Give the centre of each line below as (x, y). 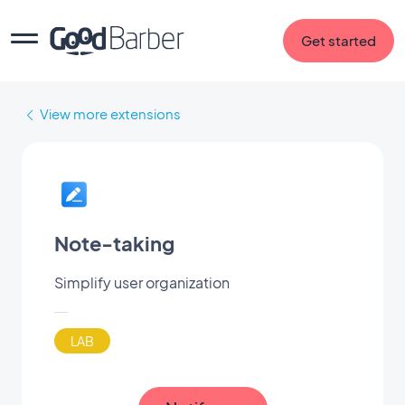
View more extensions (110, 113)
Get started (339, 40)
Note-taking (114, 243)
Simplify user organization (142, 282)
